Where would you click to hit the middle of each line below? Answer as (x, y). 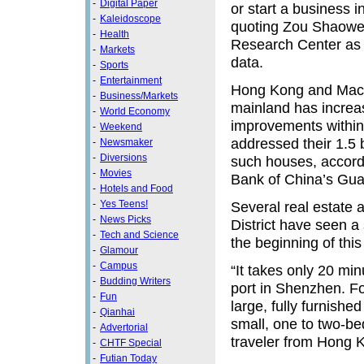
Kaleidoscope (130, 19)
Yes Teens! (124, 204)
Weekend (121, 127)
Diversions (123, 158)
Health (115, 34)
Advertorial (124, 327)
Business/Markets (139, 96)
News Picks (126, 219)
